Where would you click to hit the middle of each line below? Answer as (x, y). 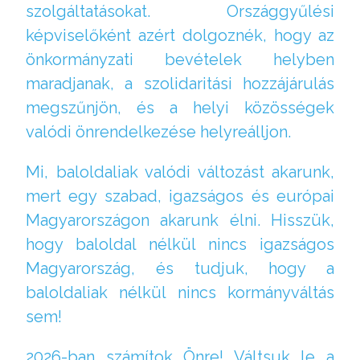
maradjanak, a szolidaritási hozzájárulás (180, 83)
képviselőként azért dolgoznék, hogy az (180, 35)
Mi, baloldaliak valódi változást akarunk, (180, 172)
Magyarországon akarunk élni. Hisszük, (180, 220)
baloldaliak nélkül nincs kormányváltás (180, 292)
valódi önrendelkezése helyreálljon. (158, 131)
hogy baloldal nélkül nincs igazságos (180, 244)
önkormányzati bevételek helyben (180, 59)
